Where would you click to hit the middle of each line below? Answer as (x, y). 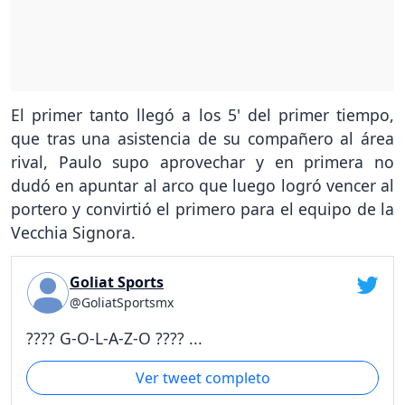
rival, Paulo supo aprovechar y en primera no (202, 161)
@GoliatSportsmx (122, 302)
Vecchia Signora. (73, 232)
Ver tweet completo (202, 378)
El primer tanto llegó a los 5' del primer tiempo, (202, 114)
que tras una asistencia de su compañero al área (202, 138)
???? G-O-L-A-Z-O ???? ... (114, 338)
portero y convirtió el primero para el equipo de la (202, 208)
